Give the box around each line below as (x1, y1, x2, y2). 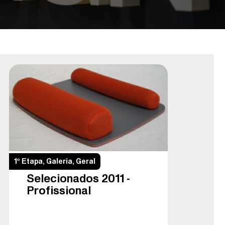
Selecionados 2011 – (27, 171, 130, 185)
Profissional (27, 183, 91, 197)
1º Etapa (14, 157, 43, 165)
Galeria (46, 157, 72, 165)
